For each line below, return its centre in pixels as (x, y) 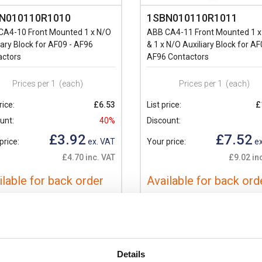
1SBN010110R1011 (192, 18)
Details (131, 254)
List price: (164, 104)
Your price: (166, 141)
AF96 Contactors (178, 56)
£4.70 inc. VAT (89, 157)
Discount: (164, 120)
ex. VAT (101, 141)
